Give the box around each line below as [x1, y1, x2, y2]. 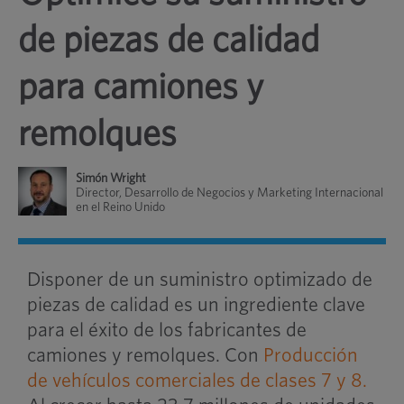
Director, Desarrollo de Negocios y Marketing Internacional [75, 187, 383, 199]
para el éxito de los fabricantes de [26, 320, 307, 340]
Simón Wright [75, 172, 146, 185]
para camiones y [17, 69, 263, 106]
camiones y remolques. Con [26, 345, 263, 365]
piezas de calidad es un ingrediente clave [26, 295, 365, 315]
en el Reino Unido [75, 201, 165, 214]
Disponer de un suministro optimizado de [26, 270, 372, 289]
